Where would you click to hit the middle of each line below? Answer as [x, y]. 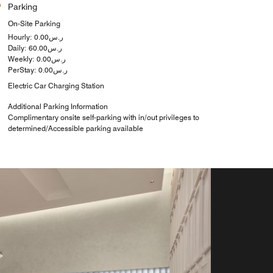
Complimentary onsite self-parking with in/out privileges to [103, 117]
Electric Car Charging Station [56, 85]
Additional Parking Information [58, 106]
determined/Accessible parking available [75, 128]
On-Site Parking [34, 23]
